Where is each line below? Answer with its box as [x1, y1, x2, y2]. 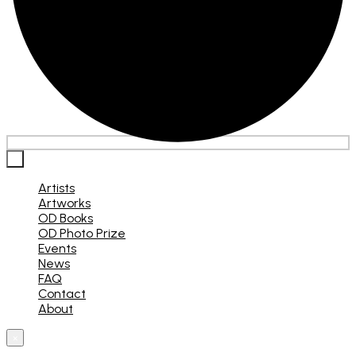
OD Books [38, 211, 93, 226]
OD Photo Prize [38, 226, 126, 242]
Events [38, 241, 76, 257]
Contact [38, 286, 86, 302]
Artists [38, 180, 75, 196]
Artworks [38, 195, 91, 211]
